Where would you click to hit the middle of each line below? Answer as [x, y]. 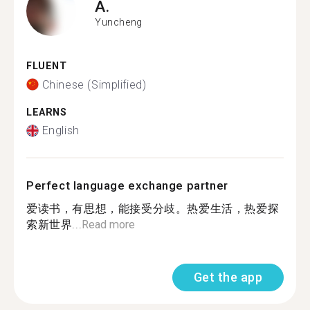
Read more [109, 225]
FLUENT [47, 66]
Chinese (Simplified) [94, 84]
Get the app [228, 277]
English [61, 130]
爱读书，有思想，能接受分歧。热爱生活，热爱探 [153, 209]
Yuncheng [119, 22]
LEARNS [47, 112]
